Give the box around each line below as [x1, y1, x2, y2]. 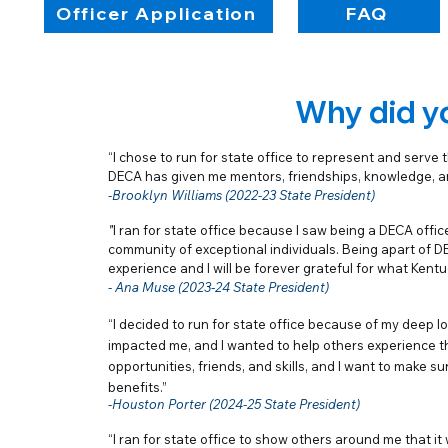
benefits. [108, 379, 162, 395]
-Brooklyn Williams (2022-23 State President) [108, 187, 375, 203]
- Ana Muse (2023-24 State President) [108, 279, 329, 295]
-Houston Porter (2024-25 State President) [108, 396, 360, 412]
